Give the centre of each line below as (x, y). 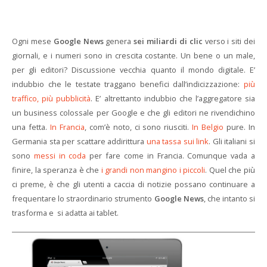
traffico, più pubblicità (52, 98)
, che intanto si (229, 198)
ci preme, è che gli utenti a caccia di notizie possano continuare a (133, 184)
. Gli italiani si (232, 141)
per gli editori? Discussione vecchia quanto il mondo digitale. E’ (133, 70)
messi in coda (60, 156)
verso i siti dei (229, 41)
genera (119, 41)
